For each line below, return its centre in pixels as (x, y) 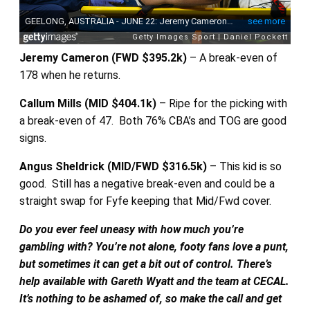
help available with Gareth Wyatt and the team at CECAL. (154, 281)
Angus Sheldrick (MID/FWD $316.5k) (113, 166)
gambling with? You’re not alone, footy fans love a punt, (154, 246)
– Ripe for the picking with (221, 103)
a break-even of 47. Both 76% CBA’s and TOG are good (153, 120)
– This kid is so (244, 166)
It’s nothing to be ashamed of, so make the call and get (150, 298)
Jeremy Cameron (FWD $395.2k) (103, 57)
